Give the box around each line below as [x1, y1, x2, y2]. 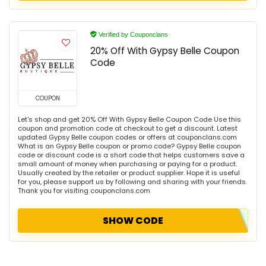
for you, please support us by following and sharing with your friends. [18, 177, 247, 187]
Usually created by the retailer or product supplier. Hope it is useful [18, 168, 240, 178]
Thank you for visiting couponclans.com [18, 186, 150, 196]
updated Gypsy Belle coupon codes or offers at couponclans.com [18, 132, 237, 142]
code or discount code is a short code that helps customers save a [18, 150, 245, 160]
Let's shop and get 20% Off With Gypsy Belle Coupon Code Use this [18, 115, 241, 125]
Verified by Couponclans [97, 31, 168, 39]
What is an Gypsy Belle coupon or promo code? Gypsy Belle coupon [18, 141, 241, 151]
